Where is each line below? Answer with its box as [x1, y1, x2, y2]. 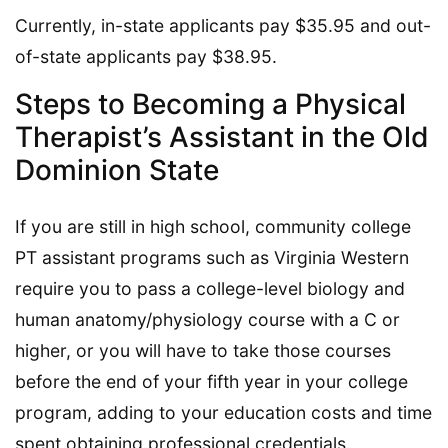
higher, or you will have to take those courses [15, 339, 391, 361]
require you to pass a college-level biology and [15, 277, 405, 299]
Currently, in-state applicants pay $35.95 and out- [15, 14, 431, 36]
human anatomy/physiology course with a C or [15, 308, 400, 330]
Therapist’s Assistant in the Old [15, 119, 429, 154]
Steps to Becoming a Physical [15, 86, 406, 121]
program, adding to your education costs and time [15, 401, 432, 423]
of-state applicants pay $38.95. [15, 45, 277, 67]
